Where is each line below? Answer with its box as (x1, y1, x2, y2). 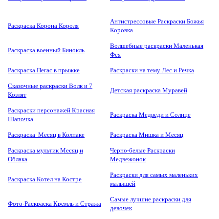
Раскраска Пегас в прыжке (8, 66, 80, 74)
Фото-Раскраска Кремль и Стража (8, 200, 101, 208)
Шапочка (8, 115, 33, 123)
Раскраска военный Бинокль (8, 46, 85, 54)
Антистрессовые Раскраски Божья (110, 18, 204, 25)
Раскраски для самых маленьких (110, 171, 198, 179)
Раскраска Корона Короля (8, 22, 79, 30)
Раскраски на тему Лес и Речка (110, 66, 194, 74)
